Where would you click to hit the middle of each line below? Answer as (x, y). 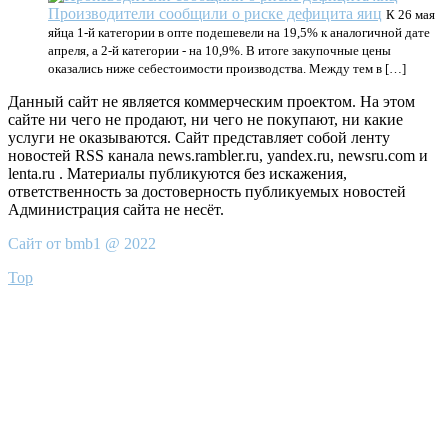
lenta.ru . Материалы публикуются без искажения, (177, 173)
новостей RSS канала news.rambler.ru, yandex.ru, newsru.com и (218, 155)
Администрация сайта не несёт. (116, 209)
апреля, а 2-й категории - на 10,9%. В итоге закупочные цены (219, 50)
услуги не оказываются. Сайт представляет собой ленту (199, 137)
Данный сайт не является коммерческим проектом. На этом (211, 101)
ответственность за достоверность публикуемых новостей (207, 191)
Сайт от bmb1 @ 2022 (82, 243)
